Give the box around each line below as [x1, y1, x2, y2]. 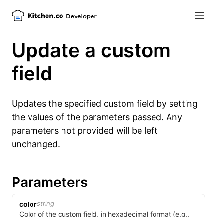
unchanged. [12, 139, 60, 149]
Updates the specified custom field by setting [12, 98, 198, 108]
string [37, 200, 54, 207]
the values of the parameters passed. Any [12, 112, 182, 122]
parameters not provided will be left [12, 125, 158, 136]
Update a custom [12, 38, 170, 62]
